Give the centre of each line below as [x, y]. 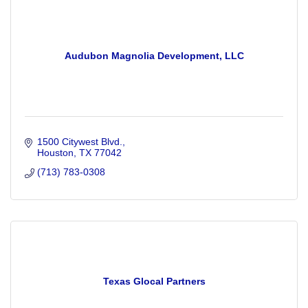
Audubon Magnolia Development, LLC [154, 56]
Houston [55, 153]
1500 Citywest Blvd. [79, 142]
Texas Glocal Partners [154, 282]
